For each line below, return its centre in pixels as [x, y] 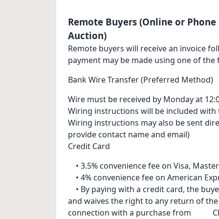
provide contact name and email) [129, 135]
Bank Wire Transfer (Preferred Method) [141, 80]
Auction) [87, 36]
